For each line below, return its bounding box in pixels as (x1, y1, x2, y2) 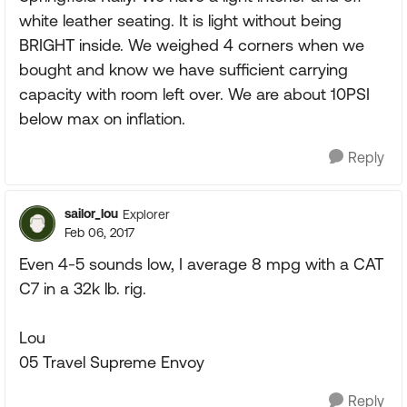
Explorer (123, 206, 170, 222)
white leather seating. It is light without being (19, 11, 342, 30)
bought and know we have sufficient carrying (19, 60, 348, 79)
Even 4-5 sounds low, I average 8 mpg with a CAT (19, 254, 383, 273)
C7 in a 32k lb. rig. (19, 279, 146, 298)
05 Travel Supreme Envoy (19, 352, 204, 372)
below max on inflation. (19, 109, 185, 128)
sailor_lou (65, 206, 118, 221)
